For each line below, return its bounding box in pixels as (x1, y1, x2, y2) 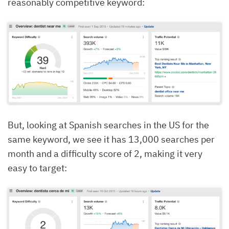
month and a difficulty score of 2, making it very (8, 147, 202, 159)
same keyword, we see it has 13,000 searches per (8, 133, 215, 145)
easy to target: (8, 162, 67, 174)
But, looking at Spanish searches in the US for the (8, 119, 209, 131)
